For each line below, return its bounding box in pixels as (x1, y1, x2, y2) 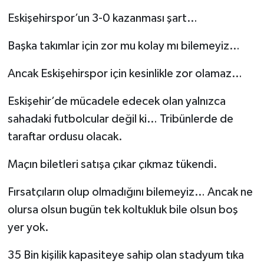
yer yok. (7, 221, 49, 233)
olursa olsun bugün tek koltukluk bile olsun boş (7, 203, 238, 216)
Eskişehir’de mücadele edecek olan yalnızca (7, 95, 226, 107)
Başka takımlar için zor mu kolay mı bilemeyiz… (7, 39, 240, 52)
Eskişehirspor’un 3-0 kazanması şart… (7, 12, 197, 24)
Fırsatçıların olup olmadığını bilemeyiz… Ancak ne (7, 186, 253, 198)
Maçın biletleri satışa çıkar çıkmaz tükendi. (7, 158, 217, 170)
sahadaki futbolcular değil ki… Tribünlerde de (7, 113, 233, 125)
